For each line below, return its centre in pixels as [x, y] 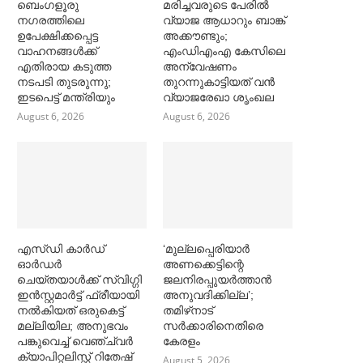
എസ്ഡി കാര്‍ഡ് [61, 248]
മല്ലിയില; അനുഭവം [73, 325]
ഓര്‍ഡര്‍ [39, 264]
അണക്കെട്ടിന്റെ [204, 264]
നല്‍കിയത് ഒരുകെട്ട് [70, 310]
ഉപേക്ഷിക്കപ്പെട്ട [58, 36]
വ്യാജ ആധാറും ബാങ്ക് [224, 21]
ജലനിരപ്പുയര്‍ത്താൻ [218, 279]
